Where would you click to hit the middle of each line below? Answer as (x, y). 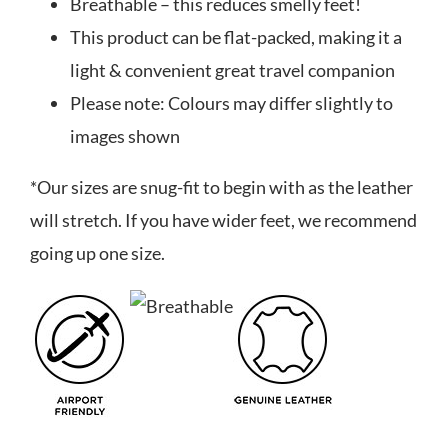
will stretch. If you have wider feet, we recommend (223, 220)
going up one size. (97, 253)
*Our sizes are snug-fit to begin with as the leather (221, 187)
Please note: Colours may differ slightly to (231, 103)
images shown (125, 136)
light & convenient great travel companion (232, 70)
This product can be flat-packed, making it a (236, 37)
